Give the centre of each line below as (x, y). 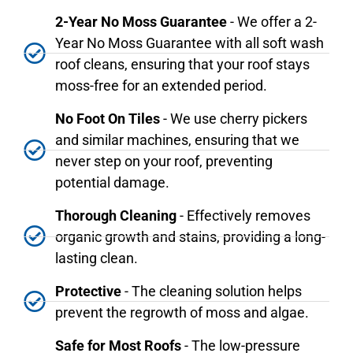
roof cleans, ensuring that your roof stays (182, 64)
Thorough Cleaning (116, 215)
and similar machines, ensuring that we (177, 139)
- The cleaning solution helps (212, 291)
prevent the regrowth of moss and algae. (182, 312)
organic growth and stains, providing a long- (190, 236)
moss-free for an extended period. (161, 85)
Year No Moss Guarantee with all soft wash (190, 43)
